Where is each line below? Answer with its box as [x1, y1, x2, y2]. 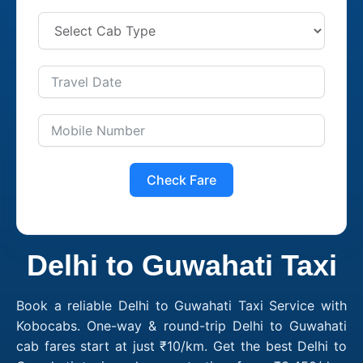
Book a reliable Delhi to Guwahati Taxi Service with [16, 297, 347, 314]
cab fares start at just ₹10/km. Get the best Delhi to [16, 337, 347, 354]
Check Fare [147, 171, 216, 188]
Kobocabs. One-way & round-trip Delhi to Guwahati [16, 317, 347, 334]
